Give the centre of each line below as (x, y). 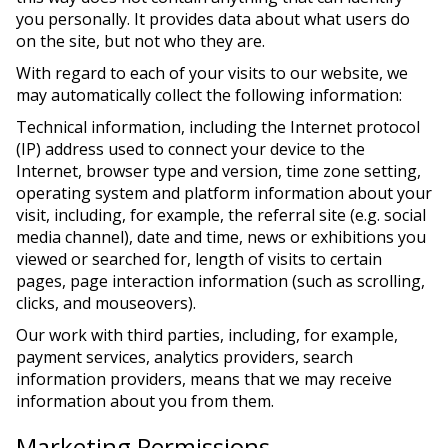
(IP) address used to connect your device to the (190, 149)
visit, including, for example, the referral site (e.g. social (221, 215)
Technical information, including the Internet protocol (218, 127)
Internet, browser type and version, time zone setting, (218, 171)
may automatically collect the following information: (209, 95)
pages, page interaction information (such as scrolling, (220, 281)
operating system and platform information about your (224, 193)
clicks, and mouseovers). (106, 303)
